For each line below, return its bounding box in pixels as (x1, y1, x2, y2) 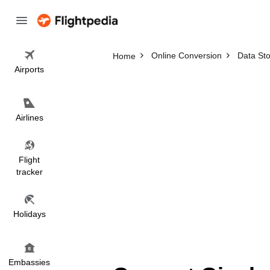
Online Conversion (151, 51, 222, 60)
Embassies (8, 257, 50, 267)
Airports (14, 64, 44, 74)
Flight (19, 155, 40, 165)
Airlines (15, 113, 43, 122)
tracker (16, 167, 43, 177)
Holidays (13, 209, 46, 219)
